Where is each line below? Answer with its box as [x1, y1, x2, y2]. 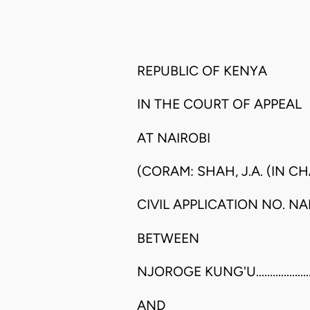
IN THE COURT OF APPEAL [137, 96, 302, 113]
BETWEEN [137, 230, 199, 246]
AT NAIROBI [137, 129, 210, 146]
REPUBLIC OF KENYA [137, 62, 267, 79]
